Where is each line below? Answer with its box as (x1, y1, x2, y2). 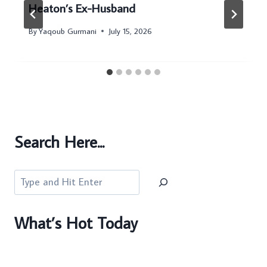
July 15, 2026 (108, 25, 153, 36)
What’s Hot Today (14, 211, 138, 234)
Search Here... (14, 131, 104, 153)
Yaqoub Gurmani (39, 25, 97, 36)
